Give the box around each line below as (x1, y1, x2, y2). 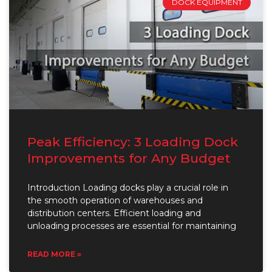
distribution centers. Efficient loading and (27, 207, 201, 219)
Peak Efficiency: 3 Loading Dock (27, 134, 238, 149)
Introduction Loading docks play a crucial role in (27, 182, 228, 193)
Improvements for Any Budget (27, 150, 230, 166)
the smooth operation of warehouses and (27, 194, 203, 206)
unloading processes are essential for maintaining (27, 220, 236, 231)
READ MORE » (27, 249, 81, 259)
